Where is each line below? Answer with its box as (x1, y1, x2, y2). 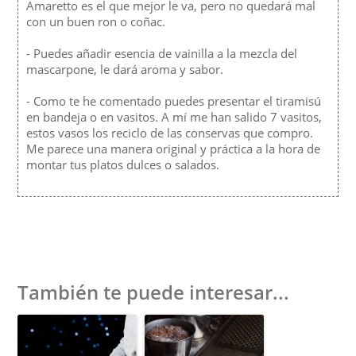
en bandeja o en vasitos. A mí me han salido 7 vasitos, (26, 108, 323, 125)
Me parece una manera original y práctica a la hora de (26, 140, 321, 157)
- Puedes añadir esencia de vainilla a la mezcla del (26, 44, 298, 61)
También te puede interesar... (17, 278, 290, 305)
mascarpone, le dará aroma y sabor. (26, 60, 224, 77)
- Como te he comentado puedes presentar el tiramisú (26, 92, 322, 109)
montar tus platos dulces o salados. (26, 156, 220, 172)
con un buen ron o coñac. (26, 13, 166, 29)
